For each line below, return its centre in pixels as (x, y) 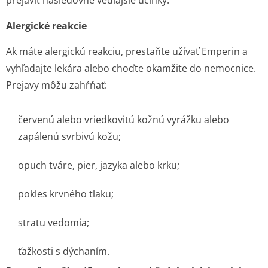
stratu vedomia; (54, 223)
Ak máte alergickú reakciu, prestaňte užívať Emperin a (127, 51)
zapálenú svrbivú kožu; (69, 136)
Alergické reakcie (46, 26)
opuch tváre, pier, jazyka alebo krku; (99, 165)
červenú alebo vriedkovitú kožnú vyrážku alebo (124, 120)
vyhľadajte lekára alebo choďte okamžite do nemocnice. (131, 68)
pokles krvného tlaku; (66, 194)
